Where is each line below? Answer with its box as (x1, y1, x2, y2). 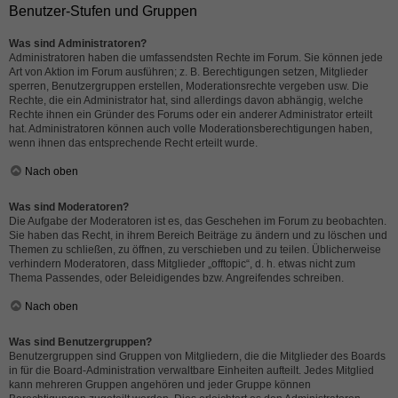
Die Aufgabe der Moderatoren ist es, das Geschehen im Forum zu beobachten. (9, 215, 386, 227)
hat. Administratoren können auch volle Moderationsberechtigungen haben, (9, 123, 372, 135)
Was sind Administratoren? (9, 37, 147, 50)
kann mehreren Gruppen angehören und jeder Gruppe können (9, 378, 311, 391)
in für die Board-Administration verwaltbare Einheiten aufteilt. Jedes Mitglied (9, 364, 374, 377)
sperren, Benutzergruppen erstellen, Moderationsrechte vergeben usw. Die (9, 80, 369, 92)
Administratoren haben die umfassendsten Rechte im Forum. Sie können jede (9, 52, 383, 64)
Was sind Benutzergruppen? (9, 336, 152, 348)
